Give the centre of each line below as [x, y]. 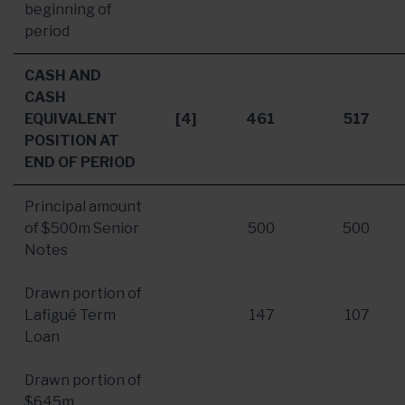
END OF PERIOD [80, 162]
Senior [115, 228]
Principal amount [83, 207]
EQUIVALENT [71, 119]
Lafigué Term [70, 315]
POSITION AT [72, 141]
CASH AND [63, 75]
